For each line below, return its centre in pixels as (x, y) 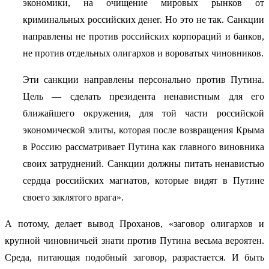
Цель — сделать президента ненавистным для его (144, 97)
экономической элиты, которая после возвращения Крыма (144, 130)
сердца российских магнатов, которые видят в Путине (144, 181)
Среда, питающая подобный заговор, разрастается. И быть (134, 258)
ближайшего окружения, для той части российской (144, 113)
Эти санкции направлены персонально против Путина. (144, 80)
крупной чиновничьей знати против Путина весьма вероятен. (134, 241)
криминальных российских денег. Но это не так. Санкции (144, 20)
